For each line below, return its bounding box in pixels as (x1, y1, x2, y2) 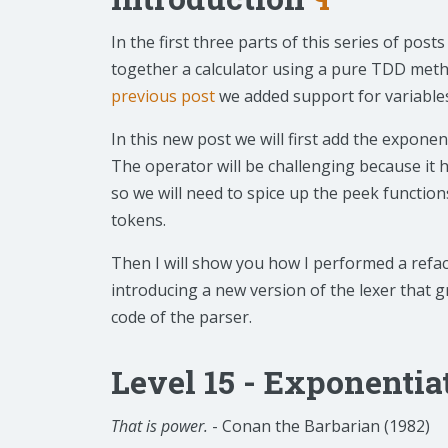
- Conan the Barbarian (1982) (208, 415, 430, 438)
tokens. (111, 209, 166, 232)
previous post (111, 85, 215, 108)
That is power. (111, 415, 208, 438)
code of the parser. (111, 306, 252, 329)
